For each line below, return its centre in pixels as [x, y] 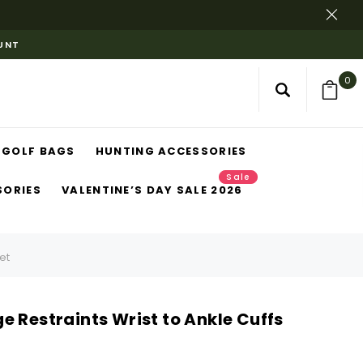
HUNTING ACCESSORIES [171, 151]
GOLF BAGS [38, 151]
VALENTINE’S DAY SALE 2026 [152, 190]
